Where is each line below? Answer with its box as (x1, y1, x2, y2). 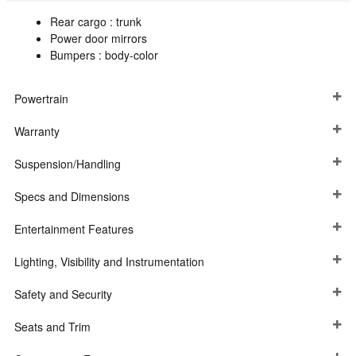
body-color (105, 47, 158, 64)
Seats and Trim (14, 319, 91, 335)
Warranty (14, 123, 60, 140)
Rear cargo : (50, 14, 116, 30)
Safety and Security (14, 286, 112, 303)
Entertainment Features (14, 221, 133, 238)
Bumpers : (50, 47, 105, 64)
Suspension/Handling (14, 156, 121, 172)
